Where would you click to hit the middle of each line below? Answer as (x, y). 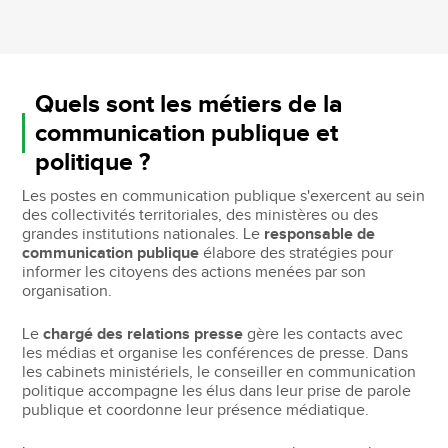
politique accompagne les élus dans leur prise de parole (217, 391)
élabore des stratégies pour (296, 253)
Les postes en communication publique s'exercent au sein (224, 196)
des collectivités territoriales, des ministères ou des (200, 215)
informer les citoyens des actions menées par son (194, 272)
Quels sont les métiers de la (188, 104)
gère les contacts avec (323, 334)
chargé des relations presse (143, 334)
